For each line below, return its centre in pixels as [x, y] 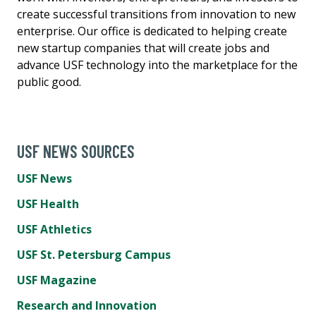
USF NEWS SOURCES [76, 151]
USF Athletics [54, 229]
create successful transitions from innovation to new [156, 14]
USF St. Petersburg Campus [94, 254]
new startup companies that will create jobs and [143, 48]
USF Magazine [57, 280]
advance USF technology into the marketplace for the [157, 65]
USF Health [48, 203]
